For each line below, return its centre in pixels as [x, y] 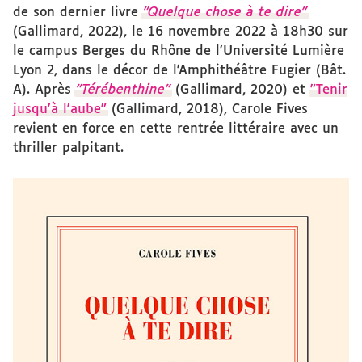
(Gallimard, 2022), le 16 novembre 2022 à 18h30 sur [181, 32]
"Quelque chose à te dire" [225, 13]
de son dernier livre [78, 13]
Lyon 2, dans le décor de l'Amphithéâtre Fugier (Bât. [179, 71]
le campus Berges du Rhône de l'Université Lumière [179, 51]
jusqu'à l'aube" [60, 109]
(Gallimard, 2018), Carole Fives [207, 109]
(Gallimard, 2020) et [240, 90]
